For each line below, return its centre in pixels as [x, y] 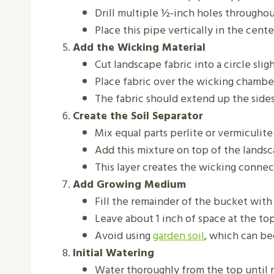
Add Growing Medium [129, 185]
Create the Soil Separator [138, 116]
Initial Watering [113, 253]
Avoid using [124, 236]
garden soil [179, 236]
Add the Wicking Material [139, 48]
